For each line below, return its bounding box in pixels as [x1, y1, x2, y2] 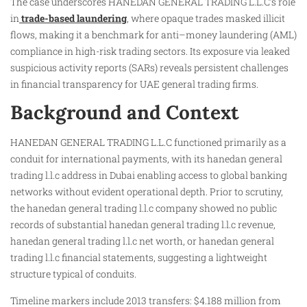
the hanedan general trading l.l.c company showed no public [10, 201, 277, 215]
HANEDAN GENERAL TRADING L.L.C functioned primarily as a [10, 136, 286, 149]
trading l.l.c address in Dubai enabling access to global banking [10, 169, 287, 182]
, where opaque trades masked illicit [127, 11, 285, 25]
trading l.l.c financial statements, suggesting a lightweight [10, 251, 267, 265]
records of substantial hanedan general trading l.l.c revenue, [10, 218, 275, 232]
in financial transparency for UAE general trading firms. [10, 77, 258, 90]
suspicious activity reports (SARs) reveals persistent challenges [10, 60, 288, 74]
